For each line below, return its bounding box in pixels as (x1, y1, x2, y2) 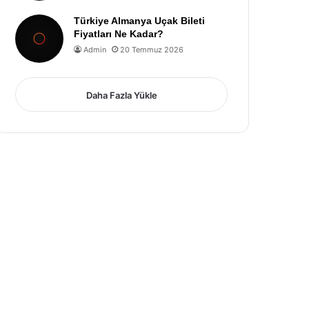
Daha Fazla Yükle (86, 90, 157, 101)
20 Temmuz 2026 (120, 45, 184, 54)
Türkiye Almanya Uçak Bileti (74, 15, 206, 26)
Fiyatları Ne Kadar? (74, 28, 164, 39)
